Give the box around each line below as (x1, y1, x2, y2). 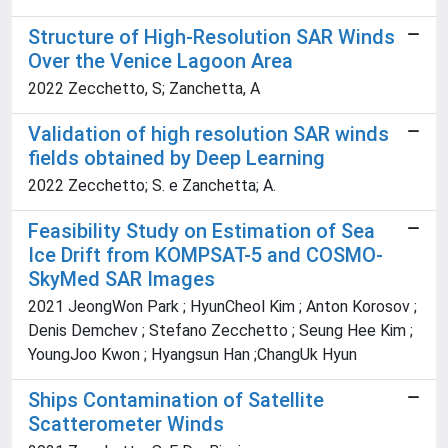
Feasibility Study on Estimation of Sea (28, 219, 375, 244)
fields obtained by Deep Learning (28, 146, 325, 171)
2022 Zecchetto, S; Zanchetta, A (28, 79, 260, 99)
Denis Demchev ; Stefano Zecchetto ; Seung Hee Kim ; (28, 321, 413, 341)
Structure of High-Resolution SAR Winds (28, 25, 395, 50)
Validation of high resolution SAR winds (28, 122, 389, 147)
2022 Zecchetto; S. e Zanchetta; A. (28, 176, 276, 196)
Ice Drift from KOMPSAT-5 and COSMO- (28, 243, 383, 268)
